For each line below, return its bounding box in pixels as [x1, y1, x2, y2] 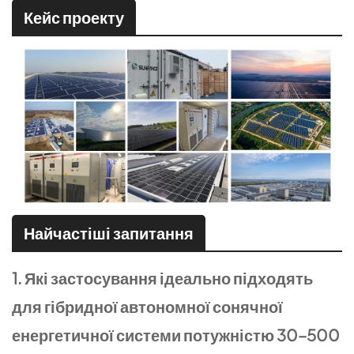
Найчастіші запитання [24, 222, 194, 243]
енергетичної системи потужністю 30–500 [12, 324, 340, 345]
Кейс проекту [24, 6, 124, 27]
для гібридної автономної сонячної [12, 296, 283, 316]
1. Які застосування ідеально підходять [12, 267, 313, 288]
